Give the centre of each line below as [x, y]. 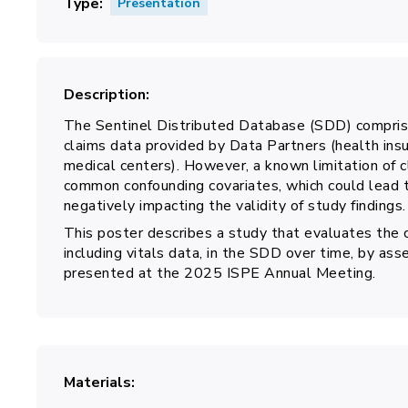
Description [104, 95]
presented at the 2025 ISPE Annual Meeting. [219, 273]
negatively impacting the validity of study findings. [235, 206]
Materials [97, 382]
